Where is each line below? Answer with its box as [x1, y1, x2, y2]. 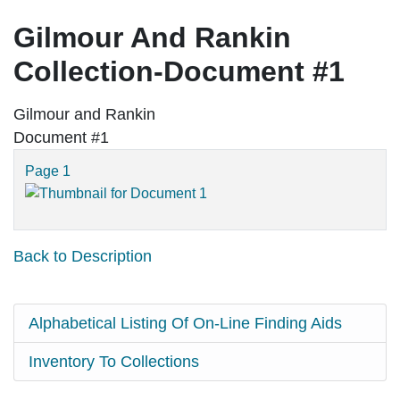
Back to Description [13, 247, 152, 266]
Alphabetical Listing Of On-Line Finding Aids [29, 314, 342, 333]
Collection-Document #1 [13, 55, 345, 88]
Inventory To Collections [29, 353, 199, 371]
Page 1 [25, 163, 71, 179]
